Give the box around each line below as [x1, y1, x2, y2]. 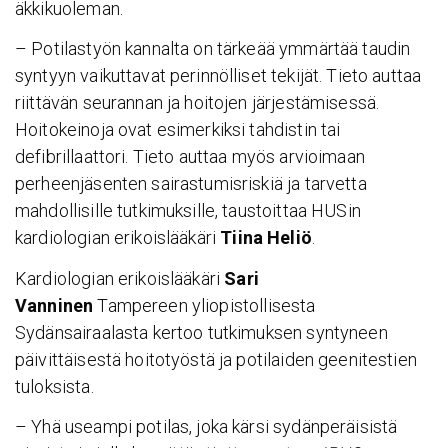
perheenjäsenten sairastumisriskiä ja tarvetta [15, 173, 367, 195]
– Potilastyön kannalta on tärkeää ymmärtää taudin [15, 38, 411, 60]
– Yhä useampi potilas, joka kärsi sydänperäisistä [15, 416, 398, 438]
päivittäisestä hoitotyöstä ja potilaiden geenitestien [15, 348, 417, 370]
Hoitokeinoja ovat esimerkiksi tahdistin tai [15, 119, 341, 141]
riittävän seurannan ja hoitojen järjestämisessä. [15, 92, 380, 114]
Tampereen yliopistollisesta [93, 294, 316, 316]
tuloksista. [15, 375, 94, 397]
